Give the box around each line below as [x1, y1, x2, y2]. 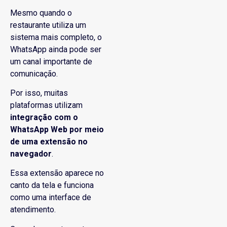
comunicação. [10, 68, 58, 79]
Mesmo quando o [10, 8, 72, 18]
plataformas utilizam [10, 100, 83, 110]
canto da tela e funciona [10, 180, 94, 191]
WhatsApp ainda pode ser [10, 44, 101, 54]
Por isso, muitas [10, 88, 68, 98]
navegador [10, 148, 52, 159]
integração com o [10, 112, 78, 122]
